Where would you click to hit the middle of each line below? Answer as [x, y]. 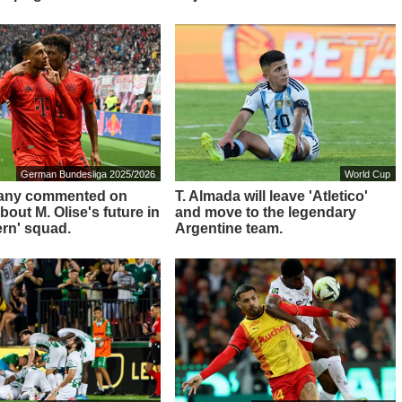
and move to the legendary [265, 212]
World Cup [368, 174]
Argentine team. [228, 228]
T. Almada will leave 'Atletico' [271, 196]
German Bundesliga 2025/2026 [88, 174]
